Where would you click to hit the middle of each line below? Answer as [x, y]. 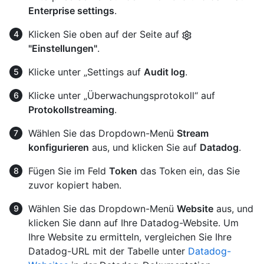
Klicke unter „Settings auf [86, 72]
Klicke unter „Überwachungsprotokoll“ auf [122, 95]
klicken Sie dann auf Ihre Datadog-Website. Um [133, 222]
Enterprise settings [71, 10]
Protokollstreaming [71, 109]
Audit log [164, 72]
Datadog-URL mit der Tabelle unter [108, 251]
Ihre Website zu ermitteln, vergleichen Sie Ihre [130, 237]
